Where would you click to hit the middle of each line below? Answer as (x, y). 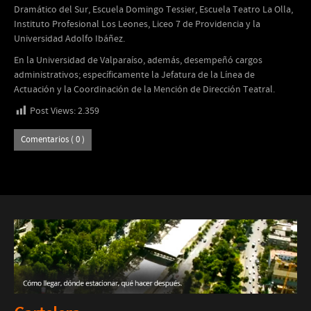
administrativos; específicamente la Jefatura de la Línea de (134, 75)
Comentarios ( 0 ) (53, 140)
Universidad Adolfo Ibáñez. (69, 39)
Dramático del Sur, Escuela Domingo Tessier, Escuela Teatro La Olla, (153, 10)
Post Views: (53, 111)
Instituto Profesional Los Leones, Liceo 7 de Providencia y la (137, 24)
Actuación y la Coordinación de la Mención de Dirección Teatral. (144, 90)
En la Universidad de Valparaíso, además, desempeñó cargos (138, 60)
